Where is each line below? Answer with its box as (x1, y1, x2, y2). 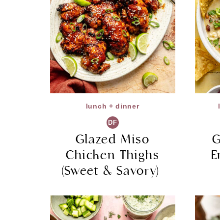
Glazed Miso (75, 131, 150, 147)
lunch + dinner (85, 102, 139, 110)
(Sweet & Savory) (61, 163, 164, 178)
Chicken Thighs (65, 147, 160, 163)
